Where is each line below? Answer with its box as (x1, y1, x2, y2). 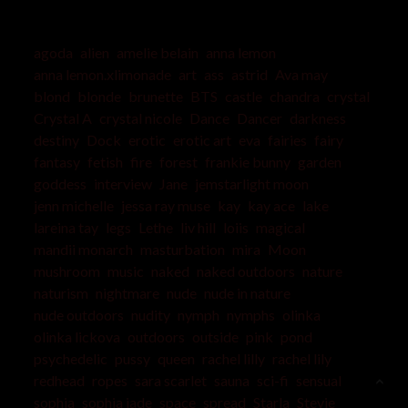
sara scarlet (134, 372, 207, 390)
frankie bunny (204, 153, 291, 171)
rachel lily (271, 350, 331, 368)
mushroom (33, 262, 100, 280)
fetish (87, 153, 123, 171)
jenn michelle (33, 197, 114, 215)
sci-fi (256, 372, 289, 390)
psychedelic (33, 350, 107, 368)
